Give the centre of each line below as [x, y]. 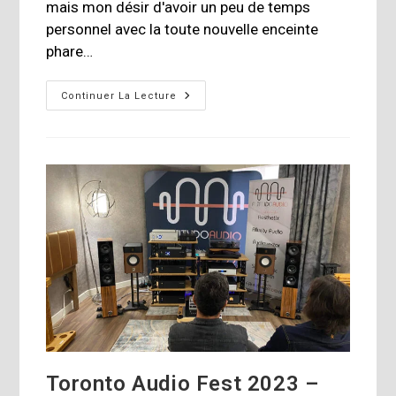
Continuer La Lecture [119, 95]
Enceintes [208, 95]
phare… [70, 51]
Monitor [201, 145]
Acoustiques [216, 107]
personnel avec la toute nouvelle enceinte [183, 29]
